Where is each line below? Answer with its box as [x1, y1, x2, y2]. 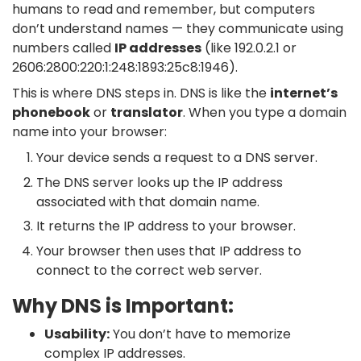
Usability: [44, 324, 110, 343]
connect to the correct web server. [36, 260, 262, 280]
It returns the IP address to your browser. [36, 217, 296, 236]
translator [110, 103, 183, 122]
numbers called [12, 39, 114, 58]
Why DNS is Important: [12, 292, 234, 319]
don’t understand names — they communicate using [12, 19, 343, 39]
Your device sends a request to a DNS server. [36, 148, 317, 168]
